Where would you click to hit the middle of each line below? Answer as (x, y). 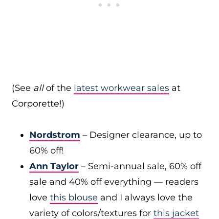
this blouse (74, 197)
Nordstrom (55, 135)
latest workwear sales (121, 88)
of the (60, 88)
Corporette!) (38, 104)
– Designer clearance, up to (141, 135)
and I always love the (145, 197)
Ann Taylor (54, 166)
